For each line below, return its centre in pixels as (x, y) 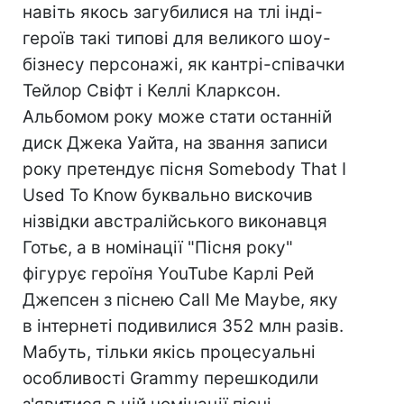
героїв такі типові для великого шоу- (177, 38)
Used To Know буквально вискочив (168, 195)
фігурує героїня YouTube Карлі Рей (168, 273)
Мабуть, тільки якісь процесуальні (169, 352)
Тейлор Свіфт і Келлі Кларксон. (151, 90)
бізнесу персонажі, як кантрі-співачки (184, 64)
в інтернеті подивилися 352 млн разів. (183, 326)
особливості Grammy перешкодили (170, 378)
